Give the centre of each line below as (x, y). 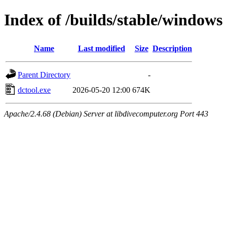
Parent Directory (44, 74)
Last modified (101, 48)
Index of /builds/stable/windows (113, 20)
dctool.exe (34, 90)
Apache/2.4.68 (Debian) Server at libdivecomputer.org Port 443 (106, 113)
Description (172, 48)
